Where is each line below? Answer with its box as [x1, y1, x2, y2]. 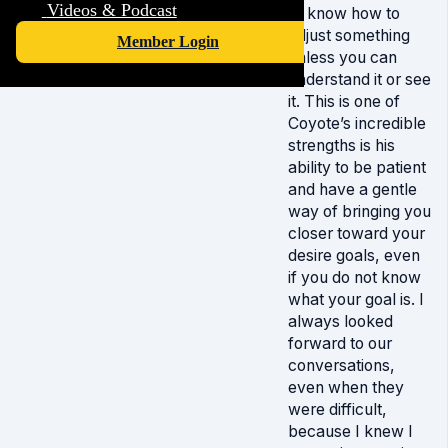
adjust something [288, 26, 410, 45]
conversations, [288, 356, 395, 375]
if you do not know [288, 268, 421, 287]
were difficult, [288, 400, 387, 419]
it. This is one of [288, 92, 400, 111]
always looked [288, 312, 393, 331]
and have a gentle [288, 180, 417, 199]
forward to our [288, 334, 392, 353]
